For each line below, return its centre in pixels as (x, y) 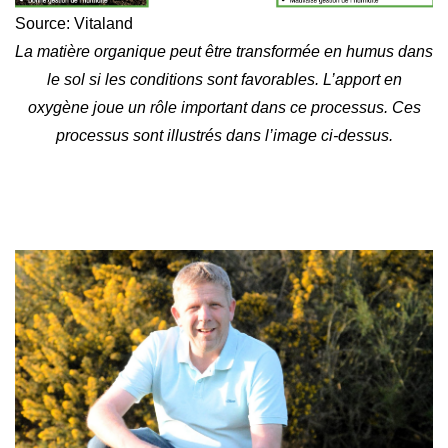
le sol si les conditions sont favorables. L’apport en (224, 80)
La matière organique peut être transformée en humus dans (224, 52)
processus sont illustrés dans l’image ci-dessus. (224, 136)
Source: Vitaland (74, 24)
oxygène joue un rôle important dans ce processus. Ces (224, 108)
